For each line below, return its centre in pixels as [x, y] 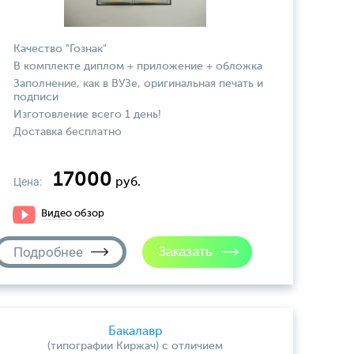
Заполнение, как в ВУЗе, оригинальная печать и [138, 84]
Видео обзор [73, 214]
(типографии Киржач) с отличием [135, 346]
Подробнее [48, 252]
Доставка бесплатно [68, 132]
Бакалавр [135, 332]
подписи [36, 97]
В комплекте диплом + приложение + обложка [138, 66]
